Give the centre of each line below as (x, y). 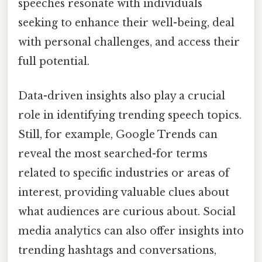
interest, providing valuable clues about (124, 192)
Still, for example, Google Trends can (118, 134)
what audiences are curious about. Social (127, 211)
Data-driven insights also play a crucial (122, 96)
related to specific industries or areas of (124, 173)
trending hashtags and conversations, (117, 250)
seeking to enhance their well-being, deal (126, 23)
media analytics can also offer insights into (131, 231)
